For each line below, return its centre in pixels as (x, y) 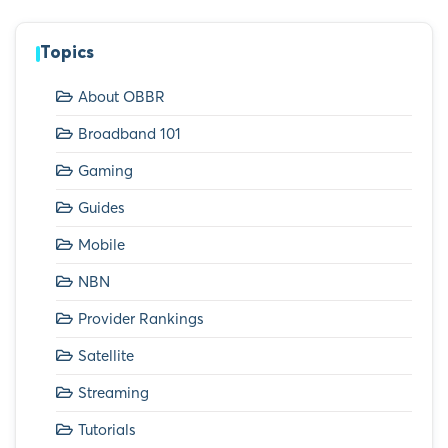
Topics (67, 54)
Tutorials (107, 430)
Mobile (101, 245)
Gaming (105, 171)
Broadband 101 (129, 134)
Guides (101, 208)
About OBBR (121, 97)
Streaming (113, 393)
